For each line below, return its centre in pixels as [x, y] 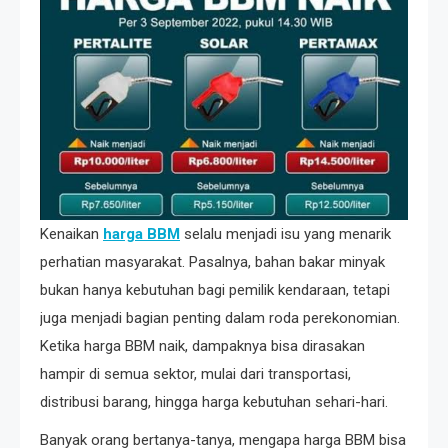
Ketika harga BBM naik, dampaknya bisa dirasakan [202, 345]
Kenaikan [71, 233]
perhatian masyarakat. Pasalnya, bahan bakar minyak [212, 261]
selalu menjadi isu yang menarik [285, 233]
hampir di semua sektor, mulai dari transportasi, [195, 373]
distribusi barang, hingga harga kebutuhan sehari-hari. [214, 401]
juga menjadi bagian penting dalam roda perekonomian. [220, 317]
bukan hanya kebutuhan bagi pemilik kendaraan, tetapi [215, 289]
